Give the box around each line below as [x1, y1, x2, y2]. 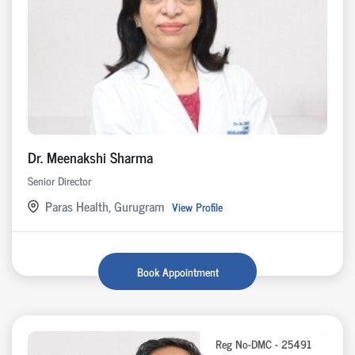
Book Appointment [136, 262, 219, 281]
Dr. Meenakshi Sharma [28, 145, 153, 170]
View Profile [172, 197, 223, 216]
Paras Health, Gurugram [45, 196, 164, 217]
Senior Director [28, 171, 91, 190]
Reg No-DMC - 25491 [216, 334, 311, 353]
